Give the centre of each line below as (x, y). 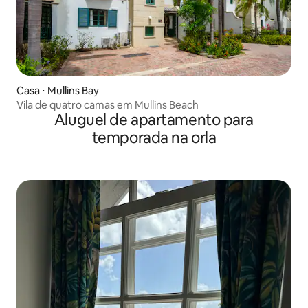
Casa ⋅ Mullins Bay (58, 90)
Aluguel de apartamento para (154, 120)
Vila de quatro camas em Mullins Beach (108, 104)
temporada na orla (154, 137)
